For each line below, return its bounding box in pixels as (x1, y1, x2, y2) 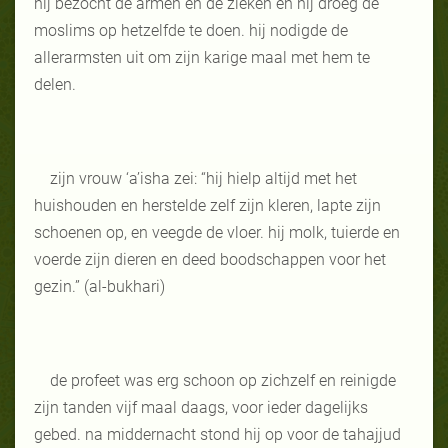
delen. (34, 74, 76, 94)
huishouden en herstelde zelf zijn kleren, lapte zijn (34, 195, 381, 215)
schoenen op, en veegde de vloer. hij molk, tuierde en (34, 222, 400, 242)
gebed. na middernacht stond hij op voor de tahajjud (34, 424, 401, 444)
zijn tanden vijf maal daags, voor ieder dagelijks (34, 397, 368, 417)
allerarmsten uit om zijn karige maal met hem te (34, 47, 370, 67)
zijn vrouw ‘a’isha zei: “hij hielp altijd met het (50, 168, 357, 188)
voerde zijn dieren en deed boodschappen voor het (34, 249, 386, 269)
